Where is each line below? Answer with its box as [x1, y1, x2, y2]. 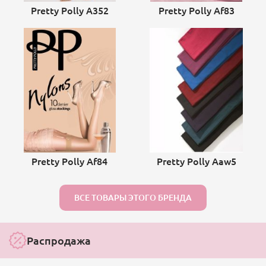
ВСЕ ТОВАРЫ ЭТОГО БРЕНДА [74, 191, 192, 203]
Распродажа [27, 233, 91, 247]
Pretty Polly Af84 [31, 154, 108, 167]
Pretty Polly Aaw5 [156, 154, 236, 167]
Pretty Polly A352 [30, 3, 109, 17]
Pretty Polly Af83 [158, 3, 235, 17]
